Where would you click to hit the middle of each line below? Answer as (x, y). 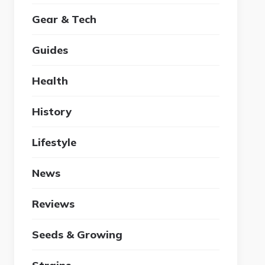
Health (50, 80)
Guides (50, 50)
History (52, 111)
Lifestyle (54, 142)
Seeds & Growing (77, 234)
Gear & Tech (64, 19)
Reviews (54, 203)
